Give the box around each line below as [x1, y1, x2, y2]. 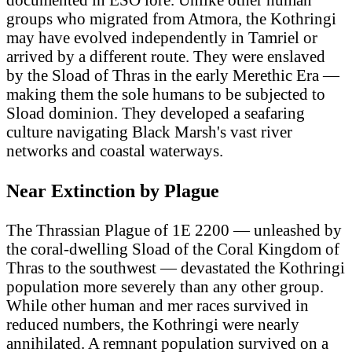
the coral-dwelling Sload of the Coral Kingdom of [6, 240, 339, 258]
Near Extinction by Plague [6, 179, 219, 201]
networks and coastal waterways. [6, 141, 223, 160]
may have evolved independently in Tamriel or [6, 28, 317, 47]
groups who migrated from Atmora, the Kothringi [6, 9, 336, 28]
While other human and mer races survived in [6, 296, 309, 315]
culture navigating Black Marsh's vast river [6, 123, 292, 141]
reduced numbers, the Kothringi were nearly [6, 315, 299, 334]
